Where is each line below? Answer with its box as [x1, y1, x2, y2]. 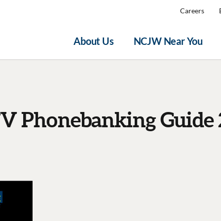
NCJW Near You [133, 35, 203, 47]
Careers [180, 6, 204, 15]
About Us [74, 35, 114, 47]
